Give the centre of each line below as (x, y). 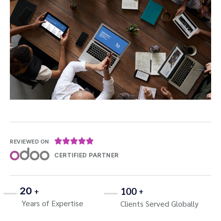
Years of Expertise (52, 203)
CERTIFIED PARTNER (87, 155)
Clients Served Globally (159, 203)
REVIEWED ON (30, 141)
